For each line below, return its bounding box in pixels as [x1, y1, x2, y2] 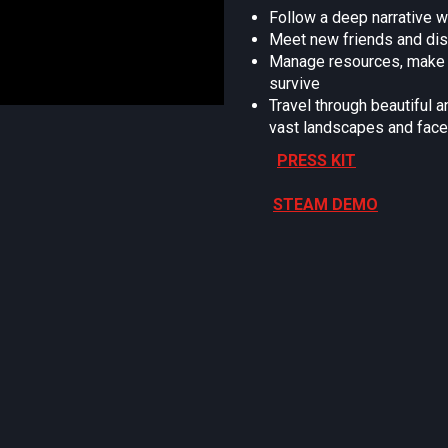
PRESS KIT [277, 151, 356, 171]
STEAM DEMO [273, 195, 378, 215]
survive [269, 74, 320, 94]
